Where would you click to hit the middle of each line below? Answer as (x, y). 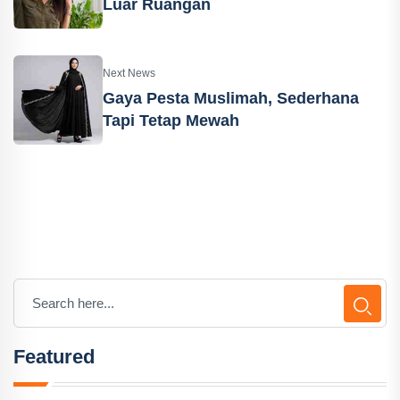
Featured (54, 357)
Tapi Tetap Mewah (171, 121)
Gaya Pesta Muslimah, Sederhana (231, 98)
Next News (129, 73)
